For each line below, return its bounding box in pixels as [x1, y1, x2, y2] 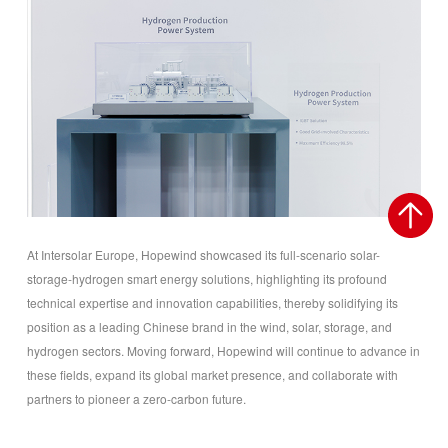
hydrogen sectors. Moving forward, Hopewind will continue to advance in [26, 341, 420, 359]
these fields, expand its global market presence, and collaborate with [26, 365, 398, 383]
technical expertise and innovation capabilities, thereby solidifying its [26, 293, 398, 311]
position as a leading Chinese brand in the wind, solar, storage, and [26, 317, 392, 335]
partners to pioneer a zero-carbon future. [26, 389, 246, 407]
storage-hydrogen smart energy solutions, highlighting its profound [26, 269, 387, 287]
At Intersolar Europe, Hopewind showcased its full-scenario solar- [26, 245, 380, 263]
